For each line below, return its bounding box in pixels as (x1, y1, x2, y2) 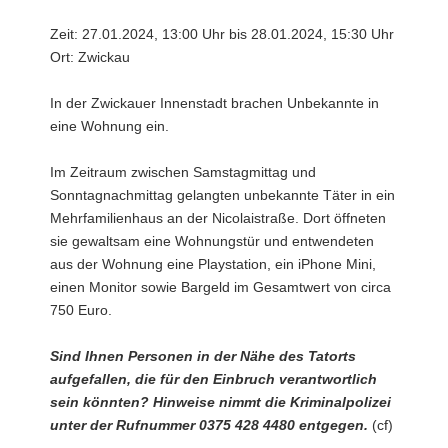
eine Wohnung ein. (50, 118, 169, 134)
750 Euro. (50, 302, 112, 318)
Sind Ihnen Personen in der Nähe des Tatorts (50, 348, 356, 364)
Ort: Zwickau (50, 49, 130, 65)
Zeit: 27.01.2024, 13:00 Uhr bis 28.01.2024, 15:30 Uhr (50, 26, 394, 42)
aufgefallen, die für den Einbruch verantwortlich (50, 371, 377, 387)
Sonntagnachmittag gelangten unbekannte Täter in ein (50, 187, 395, 203)
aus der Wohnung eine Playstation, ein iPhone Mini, (50, 256, 376, 272)
